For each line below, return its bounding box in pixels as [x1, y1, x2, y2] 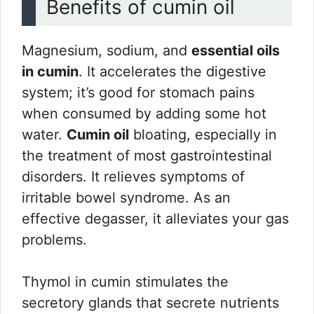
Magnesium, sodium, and [22, 42, 191, 60]
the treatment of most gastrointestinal [22, 147, 272, 165]
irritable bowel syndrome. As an [22, 189, 231, 207]
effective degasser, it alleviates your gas [22, 210, 289, 228]
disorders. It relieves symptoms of [22, 168, 245, 186]
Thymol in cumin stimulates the [22, 273, 228, 291]
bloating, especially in [129, 126, 277, 144]
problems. [22, 231, 91, 249]
